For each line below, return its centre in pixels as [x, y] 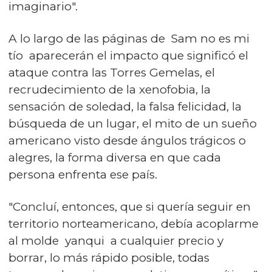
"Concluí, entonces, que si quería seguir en [130, 207]
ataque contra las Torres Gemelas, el [112, 73]
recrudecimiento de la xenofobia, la [110, 90]
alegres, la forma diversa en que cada [115, 158]
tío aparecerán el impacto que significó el [128, 56]
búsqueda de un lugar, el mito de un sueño [133, 124]
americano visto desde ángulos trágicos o [127, 141]
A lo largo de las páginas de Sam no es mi [129, 39]
